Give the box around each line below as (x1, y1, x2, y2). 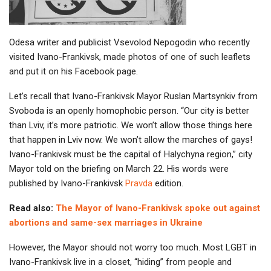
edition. (152, 177, 183, 189)
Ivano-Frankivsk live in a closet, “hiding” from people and (9, 256, 232, 267)
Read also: (9, 202, 56, 214)
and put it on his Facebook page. (9, 65, 138, 77)
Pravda (125, 177, 152, 189)
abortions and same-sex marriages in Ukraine (9, 217, 203, 228)
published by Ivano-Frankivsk (9, 177, 125, 189)
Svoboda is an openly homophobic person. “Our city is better (9, 105, 249, 116)
